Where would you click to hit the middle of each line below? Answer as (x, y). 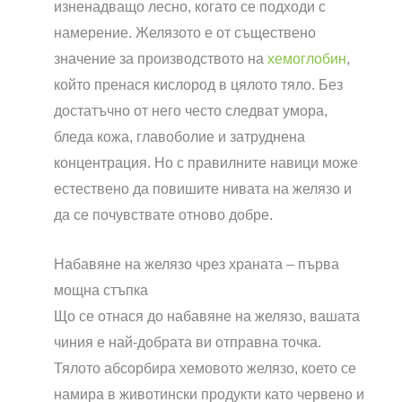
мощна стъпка (101, 290)
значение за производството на (161, 59)
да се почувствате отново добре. (163, 215)
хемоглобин (307, 59)
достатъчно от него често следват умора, (191, 111)
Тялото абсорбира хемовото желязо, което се (205, 368)
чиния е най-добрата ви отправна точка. (188, 342)
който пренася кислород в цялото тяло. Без (198, 85)
